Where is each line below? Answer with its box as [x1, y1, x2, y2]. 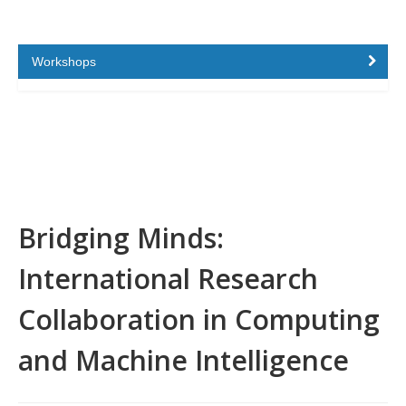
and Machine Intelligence [18, 342, 349, 379]
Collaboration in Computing [18, 301, 380, 338]
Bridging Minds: [18, 219, 224, 256]
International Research [18, 260, 318, 297]
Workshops [32, 54, 96, 69]
